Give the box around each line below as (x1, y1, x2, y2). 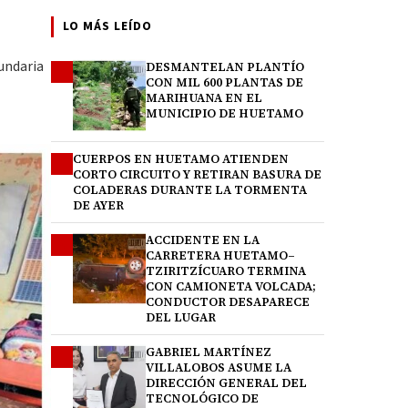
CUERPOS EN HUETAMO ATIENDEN (73, 151, 289, 167)
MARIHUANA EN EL (146, 90, 262, 106)
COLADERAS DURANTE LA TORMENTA (73, 182, 307, 198)
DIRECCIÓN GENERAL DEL (146, 375, 307, 391)
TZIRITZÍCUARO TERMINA (146, 263, 306, 279)
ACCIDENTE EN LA (146, 232, 260, 248)
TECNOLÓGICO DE (146, 391, 259, 406)
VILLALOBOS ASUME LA (146, 360, 291, 375)
